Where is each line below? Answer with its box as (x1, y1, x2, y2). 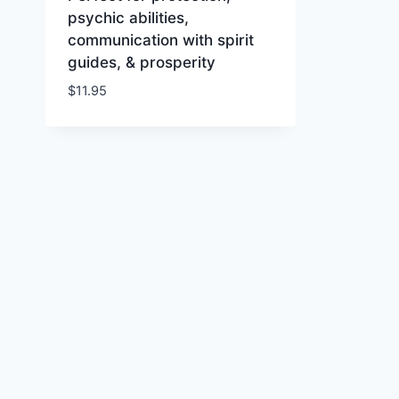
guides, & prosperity (67, 53, 216, 71)
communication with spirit (67, 31, 254, 49)
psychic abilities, (67, 9, 189, 27)
